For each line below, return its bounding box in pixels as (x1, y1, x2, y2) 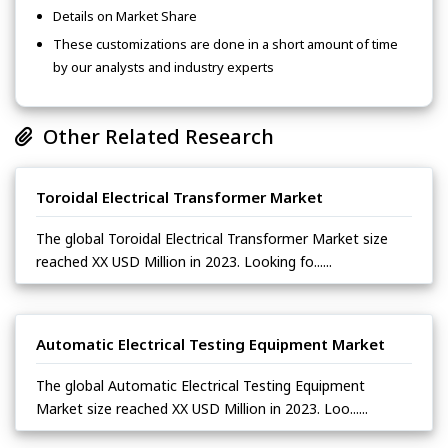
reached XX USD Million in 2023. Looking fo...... (36, 252, 332, 272)
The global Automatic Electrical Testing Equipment (36, 376, 365, 396)
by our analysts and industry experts (53, 58, 274, 77)
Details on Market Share (53, 7, 197, 26)
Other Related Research (33, 123, 274, 151)
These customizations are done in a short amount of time (53, 35, 398, 54)
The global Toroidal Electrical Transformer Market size (36, 229, 388, 249)
